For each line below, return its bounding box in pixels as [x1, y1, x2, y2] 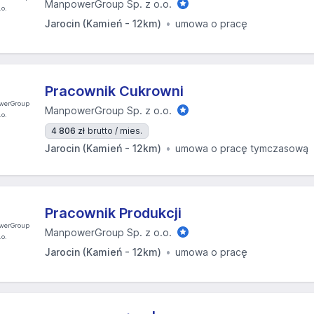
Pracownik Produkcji [45, 205, 182, 221]
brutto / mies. [88, 125, 142, 136]
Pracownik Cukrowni [45, 83, 184, 100]
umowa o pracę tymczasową [175, 142, 308, 154]
